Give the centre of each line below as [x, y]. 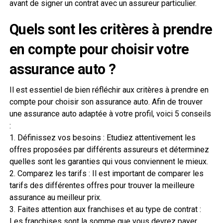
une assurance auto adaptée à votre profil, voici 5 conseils [110, 114]
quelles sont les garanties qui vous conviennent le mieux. [109, 162]
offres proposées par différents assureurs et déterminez [109, 150]
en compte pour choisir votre [99, 49]
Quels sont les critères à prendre [111, 29]
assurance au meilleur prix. [55, 197]
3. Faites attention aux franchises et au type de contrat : [105, 209]
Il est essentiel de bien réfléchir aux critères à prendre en [109, 90]
